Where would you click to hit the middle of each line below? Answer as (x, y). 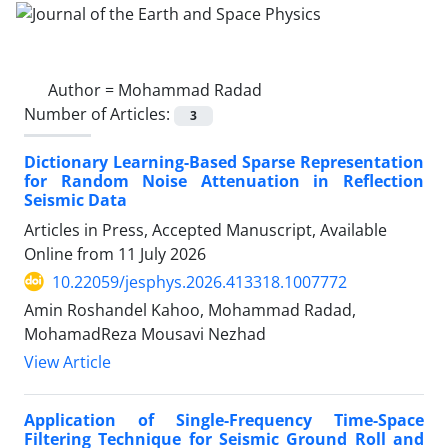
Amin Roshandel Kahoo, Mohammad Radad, (190, 309)
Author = (83, 89)
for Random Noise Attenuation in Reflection (224, 180)
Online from (71, 253)
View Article (67, 361)
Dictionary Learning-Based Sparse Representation (224, 161)
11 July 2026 (162, 253)
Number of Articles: (99, 113)
